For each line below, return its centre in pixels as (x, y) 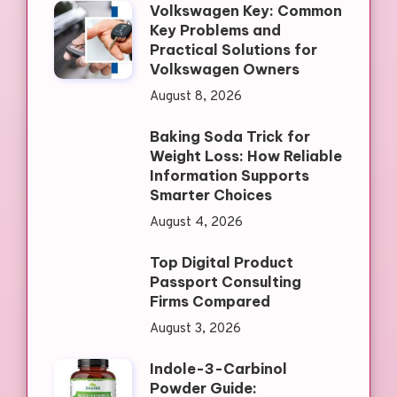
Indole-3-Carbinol (218, 369)
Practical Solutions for (233, 50)
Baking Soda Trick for (230, 137)
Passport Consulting (225, 282)
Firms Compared (210, 302)
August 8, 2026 (195, 97)
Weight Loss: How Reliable (245, 156)
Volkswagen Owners (224, 70)
